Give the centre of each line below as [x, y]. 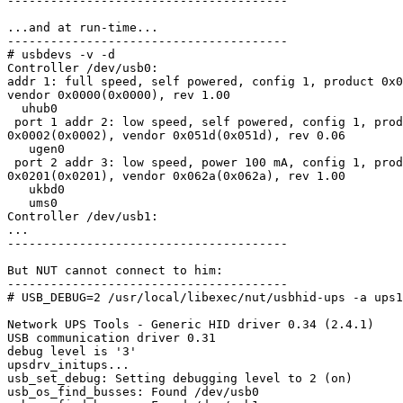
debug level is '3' [72, 352]
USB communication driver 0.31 [112, 338]
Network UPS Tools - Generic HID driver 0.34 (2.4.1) [191, 325]
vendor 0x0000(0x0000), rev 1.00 [119, 95]
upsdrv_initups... [68, 365]
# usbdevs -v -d [61, 55]
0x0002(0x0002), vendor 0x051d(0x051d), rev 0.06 [176, 136]
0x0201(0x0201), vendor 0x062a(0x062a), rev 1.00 [176, 176]
